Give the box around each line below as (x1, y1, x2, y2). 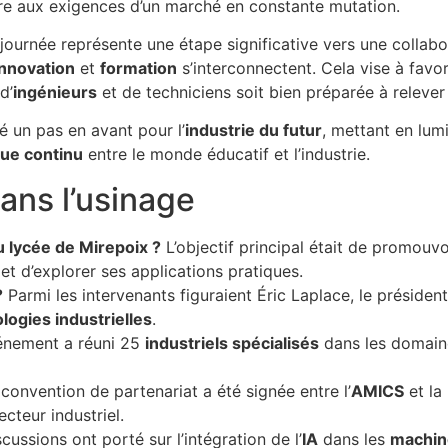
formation (100, 58, 177, 79)
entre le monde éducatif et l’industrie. (83, 144, 370, 165)
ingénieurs (13, 82, 97, 103)
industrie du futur (185, 120, 322, 141)
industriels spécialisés (145, 332, 319, 353)
